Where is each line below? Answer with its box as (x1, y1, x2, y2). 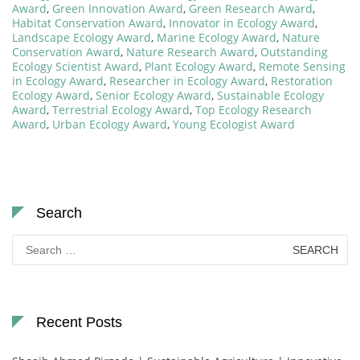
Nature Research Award (126, 43, 255, 59)
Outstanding (260, 43, 328, 59)
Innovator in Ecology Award (169, 14, 315, 31)
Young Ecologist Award (173, 116, 295, 132)
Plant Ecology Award (145, 58, 253, 74)
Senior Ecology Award (96, 87, 211, 103)
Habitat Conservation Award (12, 14, 163, 31)
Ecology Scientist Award (12, 58, 139, 74)
